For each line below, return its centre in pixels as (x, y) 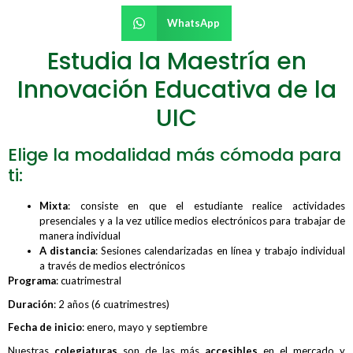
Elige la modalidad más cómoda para (175, 155)
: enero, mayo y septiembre (145, 327)
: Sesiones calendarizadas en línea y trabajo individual (220, 251)
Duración (31, 304)
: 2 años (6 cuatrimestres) (111, 304)
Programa (32, 281)
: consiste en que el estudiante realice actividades (206, 206)
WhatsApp (194, 23)
